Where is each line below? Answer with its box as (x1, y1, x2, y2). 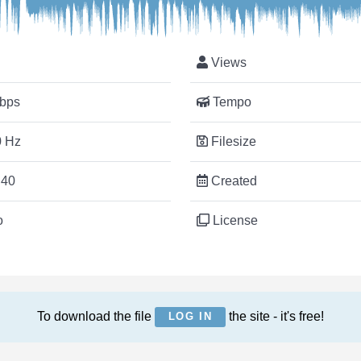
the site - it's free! (226, 309, 325, 323)
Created (208, 173, 257, 188)
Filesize (208, 134, 256, 148)
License (210, 213, 258, 227)
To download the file (36, 309, 155, 323)
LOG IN (168, 310, 213, 323)
